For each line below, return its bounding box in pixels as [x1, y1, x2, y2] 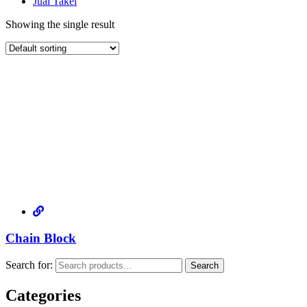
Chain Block [5, 230, 76, 245]
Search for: [5, 259, 53, 271]
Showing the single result [5, 18, 114, 30]
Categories [5, 286, 81, 305]
